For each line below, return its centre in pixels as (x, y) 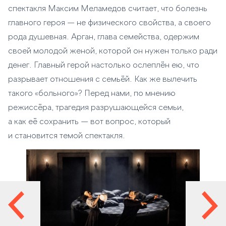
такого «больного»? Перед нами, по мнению (92, 94)
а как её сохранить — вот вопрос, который (89, 122)
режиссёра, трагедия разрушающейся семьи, (96, 108)
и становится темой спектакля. (67, 136)
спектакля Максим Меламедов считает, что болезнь (108, 9)
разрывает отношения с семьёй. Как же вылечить (103, 80)
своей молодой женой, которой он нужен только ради (113, 51)
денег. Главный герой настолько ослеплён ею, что (104, 66)
